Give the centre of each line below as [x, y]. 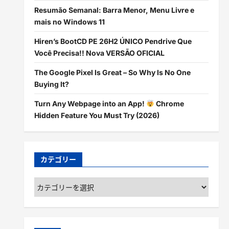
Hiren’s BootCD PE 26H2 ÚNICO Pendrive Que [113, 41]
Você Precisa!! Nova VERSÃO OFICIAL [99, 53]
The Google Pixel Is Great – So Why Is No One [112, 72]
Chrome [169, 104]
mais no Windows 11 [69, 22]
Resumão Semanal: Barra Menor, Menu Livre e [114, 10]
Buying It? [51, 84]
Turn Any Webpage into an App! [90, 104]
